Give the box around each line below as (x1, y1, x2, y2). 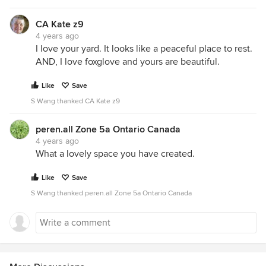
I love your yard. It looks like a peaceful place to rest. (36, 43, 252, 55)
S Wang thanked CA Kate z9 (31, 97, 120, 106)
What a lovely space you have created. (36, 148, 195, 160)
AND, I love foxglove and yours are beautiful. (36, 56, 220, 68)
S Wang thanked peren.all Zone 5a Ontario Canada (31, 189, 192, 198)
